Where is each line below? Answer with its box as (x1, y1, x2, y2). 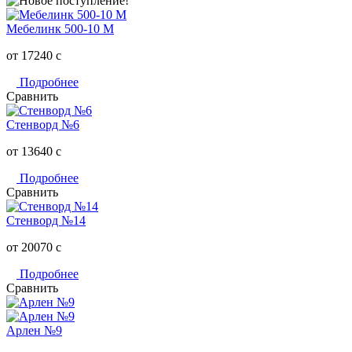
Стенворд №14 (6, 213, 86, 227)
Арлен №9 (6, 323, 62, 337)
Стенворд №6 (6, 117, 79, 131)
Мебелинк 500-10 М (6, 21, 114, 35)
